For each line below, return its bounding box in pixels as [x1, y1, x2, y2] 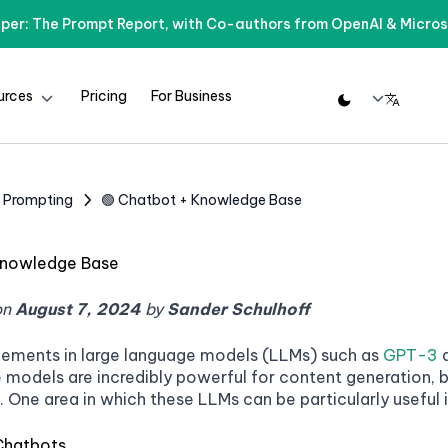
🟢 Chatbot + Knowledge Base [101, 191, 303, 209]
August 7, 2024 [15, 299, 141, 319]
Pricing [80, 86, 127, 105]
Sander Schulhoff [167, 299, 310, 319]
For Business [150, 86, 232, 105]
